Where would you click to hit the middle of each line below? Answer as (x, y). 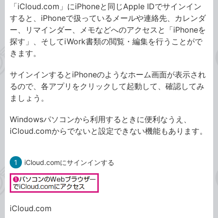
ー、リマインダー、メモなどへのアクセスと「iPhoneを (108, 30)
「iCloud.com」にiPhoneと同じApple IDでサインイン (106, 6)
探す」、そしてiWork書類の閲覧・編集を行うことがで (106, 41)
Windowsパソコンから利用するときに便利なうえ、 (100, 119)
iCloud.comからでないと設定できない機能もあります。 (109, 131)
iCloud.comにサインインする (70, 162)
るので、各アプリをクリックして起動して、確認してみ (107, 86)
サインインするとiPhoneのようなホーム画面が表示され (108, 74)
